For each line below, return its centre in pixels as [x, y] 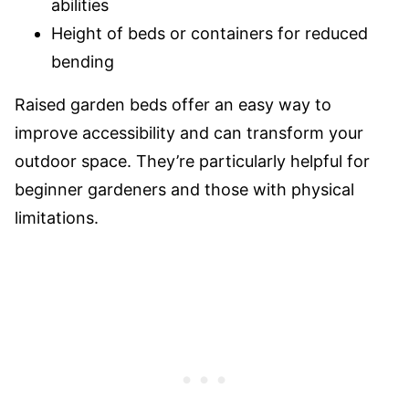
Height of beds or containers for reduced [210, 33]
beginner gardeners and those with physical [184, 189]
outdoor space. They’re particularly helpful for [192, 161]
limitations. [57, 218]
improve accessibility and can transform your [189, 133]
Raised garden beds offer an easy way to [173, 105]
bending [83, 62]
